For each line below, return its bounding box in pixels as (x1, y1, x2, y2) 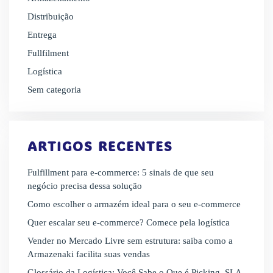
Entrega (27, 29, 57, 40)
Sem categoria (27, 84, 81, 94)
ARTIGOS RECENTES (27, 136, 173, 155)
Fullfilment (27, 48, 69, 58)
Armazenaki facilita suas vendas (27, 249, 150, 259)
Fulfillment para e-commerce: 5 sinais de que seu (27, 167, 214, 177)
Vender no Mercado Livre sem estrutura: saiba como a (27, 235, 233, 246)
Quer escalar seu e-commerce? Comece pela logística (27, 217, 230, 227)
